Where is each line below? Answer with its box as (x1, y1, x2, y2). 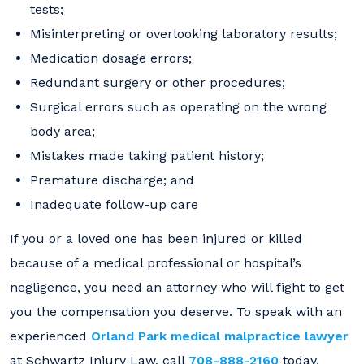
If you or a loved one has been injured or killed (10, 231, 302, 246)
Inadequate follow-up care (30, 197, 198, 212)
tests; (30, 2, 63, 17)
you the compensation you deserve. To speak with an (10, 304, 342, 319)
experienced (10, 328, 91, 344)
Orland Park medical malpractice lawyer (91, 328, 349, 344)
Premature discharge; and (30, 172, 194, 188)
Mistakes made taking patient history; (30, 148, 264, 163)
